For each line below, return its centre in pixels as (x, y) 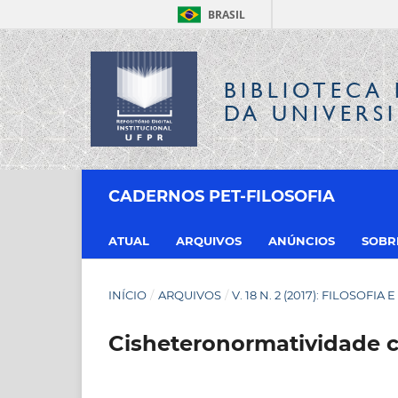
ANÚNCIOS (302, 240)
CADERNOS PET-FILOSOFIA (222, 196)
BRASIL (227, 15)
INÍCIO (127, 295)
